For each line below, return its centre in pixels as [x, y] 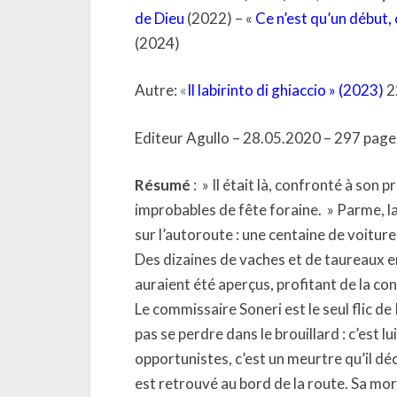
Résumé [163, 185]
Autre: [157, 90]
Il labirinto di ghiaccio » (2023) [285, 90]
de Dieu [160, 18]
